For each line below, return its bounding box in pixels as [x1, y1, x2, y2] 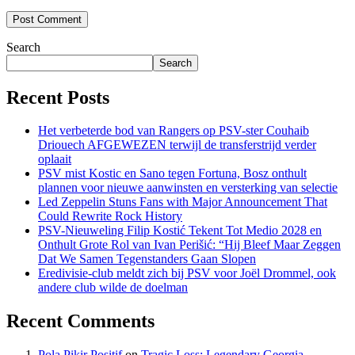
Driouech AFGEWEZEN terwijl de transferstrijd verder [38, 138, 316, 152]
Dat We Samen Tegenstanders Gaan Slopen [38, 252, 256, 266]
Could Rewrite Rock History [38, 209, 182, 223]
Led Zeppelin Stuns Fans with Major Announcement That [38, 195, 327, 209]
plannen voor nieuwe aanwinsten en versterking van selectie [38, 181, 338, 195]
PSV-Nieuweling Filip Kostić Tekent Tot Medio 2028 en [38, 223, 322, 238]
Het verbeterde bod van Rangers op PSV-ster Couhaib [38, 124, 309, 138]
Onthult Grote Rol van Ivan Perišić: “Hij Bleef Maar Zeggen [38, 238, 341, 252]
